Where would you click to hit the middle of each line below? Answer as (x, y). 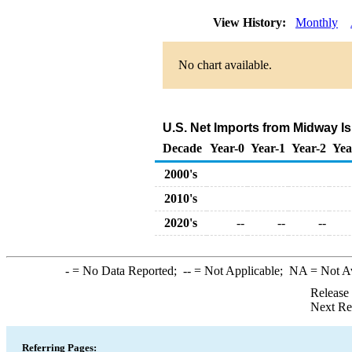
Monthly (317, 22)
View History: (251, 22)
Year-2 (309, 148)
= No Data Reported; (126, 271)
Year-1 (268, 148)
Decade (182, 148)
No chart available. (225, 65)
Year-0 (227, 148)
